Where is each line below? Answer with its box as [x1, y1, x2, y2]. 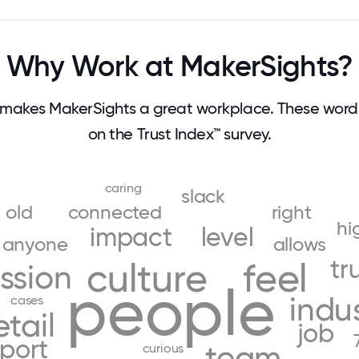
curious [142, 340, 184, 356]
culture [87, 255, 208, 301]
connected [67, 201, 162, 224]
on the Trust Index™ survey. [87, 124, 272, 143]
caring [104, 179, 142, 196]
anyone [2, 233, 68, 256]
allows [272, 233, 326, 256]
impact [90, 222, 172, 253]
